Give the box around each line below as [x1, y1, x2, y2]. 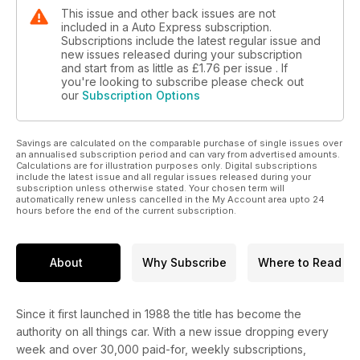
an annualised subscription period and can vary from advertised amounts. [16, 148, 340, 160]
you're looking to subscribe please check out [61, 74, 304, 88]
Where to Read [258, 256, 342, 270]
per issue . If [223, 60, 288, 75]
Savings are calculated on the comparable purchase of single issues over [16, 137, 342, 149]
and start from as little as [61, 60, 192, 75]
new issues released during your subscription [61, 47, 302, 61]
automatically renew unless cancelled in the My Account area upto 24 [16, 193, 325, 205]
